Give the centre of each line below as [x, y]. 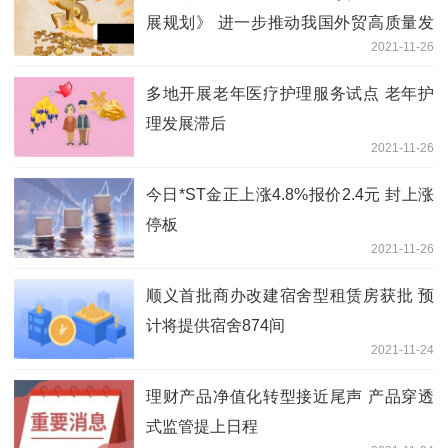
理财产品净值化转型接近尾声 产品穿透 [290, 396]
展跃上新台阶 [194, 52]
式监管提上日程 [202, 426]
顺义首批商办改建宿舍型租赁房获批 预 [290, 295]
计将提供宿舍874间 [215, 325]
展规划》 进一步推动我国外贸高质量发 [290, 22]
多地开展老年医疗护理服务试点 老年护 [290, 93]
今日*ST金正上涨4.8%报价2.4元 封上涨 [290, 194]
